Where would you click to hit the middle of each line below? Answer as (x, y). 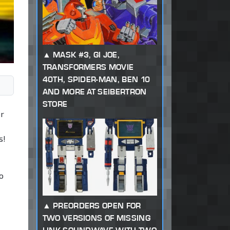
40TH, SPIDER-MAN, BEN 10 (96, 80)
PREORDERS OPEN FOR (97, 206)
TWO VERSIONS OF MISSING (96, 218)
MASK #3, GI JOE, (86, 55)
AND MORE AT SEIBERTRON (94, 92)
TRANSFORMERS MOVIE (88, 67)
